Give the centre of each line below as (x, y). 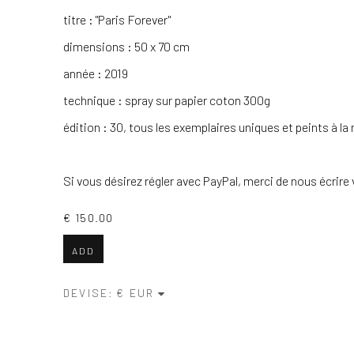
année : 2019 (96, 73)
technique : (94, 100)
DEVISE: (89, 293)
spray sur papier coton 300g (198, 100)
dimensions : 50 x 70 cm (126, 47)
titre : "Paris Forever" (117, 20)
